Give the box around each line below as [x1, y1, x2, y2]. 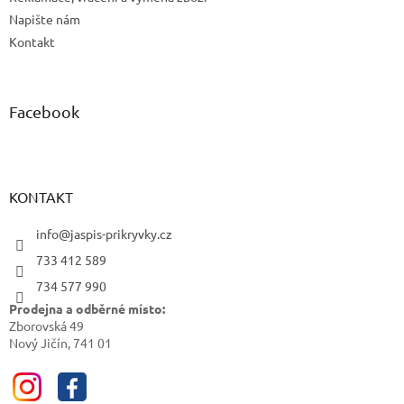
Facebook [9, 102, 79, 122]
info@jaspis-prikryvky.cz [36, 225, 172, 243]
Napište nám [9, 11, 80, 28]
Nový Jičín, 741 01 [9, 335, 112, 352]
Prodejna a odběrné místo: [9, 300, 165, 317]
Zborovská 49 [9, 317, 84, 335]
